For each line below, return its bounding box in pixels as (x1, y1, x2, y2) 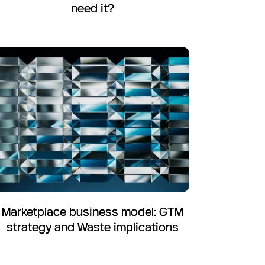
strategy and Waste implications (6, 220, 179, 234)
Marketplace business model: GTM (1, 205, 183, 218)
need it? (70, 1, 114, 15)
